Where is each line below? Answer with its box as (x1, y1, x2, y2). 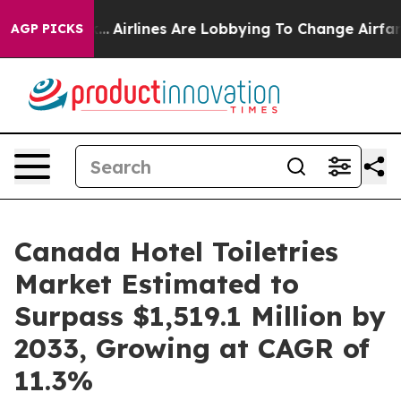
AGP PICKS (11, 21, 83, 37)
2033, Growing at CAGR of (14, 331, 370, 365)
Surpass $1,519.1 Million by (14, 299, 386, 333)
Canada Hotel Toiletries (14, 235, 338, 269)
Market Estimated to (14, 267, 299, 301)
